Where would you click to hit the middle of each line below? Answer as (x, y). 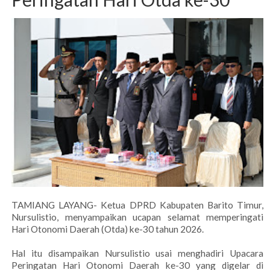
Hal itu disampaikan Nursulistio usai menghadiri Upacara (137, 253)
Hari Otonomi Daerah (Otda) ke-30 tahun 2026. (108, 229)
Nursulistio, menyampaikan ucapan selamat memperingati (137, 217)
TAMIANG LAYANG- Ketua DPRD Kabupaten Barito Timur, (137, 205)
